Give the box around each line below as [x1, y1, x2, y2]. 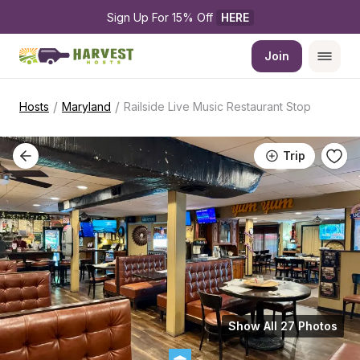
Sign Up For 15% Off [106, 10, 216, 24]
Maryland [62, 100, 111, 113]
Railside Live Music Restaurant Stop [124, 100, 311, 113]
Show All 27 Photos [228, 319, 337, 333]
